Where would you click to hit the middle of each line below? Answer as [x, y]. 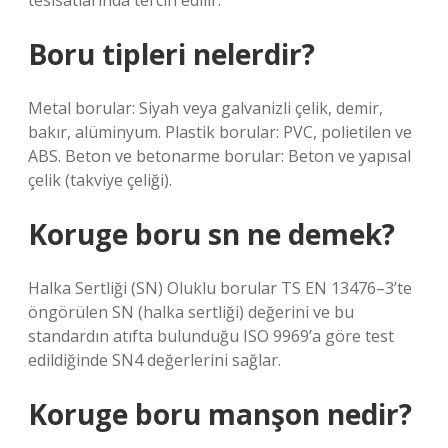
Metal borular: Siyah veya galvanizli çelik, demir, [205, 108]
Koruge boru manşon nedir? [220, 414]
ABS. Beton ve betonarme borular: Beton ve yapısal [219, 156]
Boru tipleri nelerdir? [171, 54]
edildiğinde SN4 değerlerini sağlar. [154, 360]
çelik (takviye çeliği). [100, 180]
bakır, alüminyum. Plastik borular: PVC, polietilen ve [220, 132]
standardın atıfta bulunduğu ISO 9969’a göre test [211, 336]
